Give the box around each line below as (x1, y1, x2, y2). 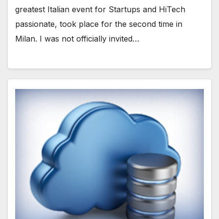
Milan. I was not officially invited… (15, 33, 139, 44)
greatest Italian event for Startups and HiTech (15, 4, 185, 14)
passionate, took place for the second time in (15, 19, 182, 29)
